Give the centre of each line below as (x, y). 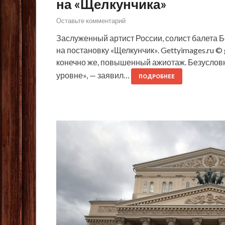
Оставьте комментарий (91, 21)
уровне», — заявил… (94, 75)
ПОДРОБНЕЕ (157, 76)
